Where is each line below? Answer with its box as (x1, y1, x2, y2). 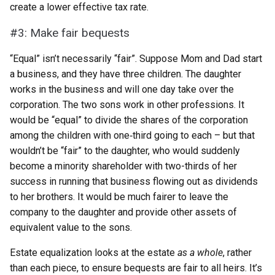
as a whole (177, 247, 223, 258)
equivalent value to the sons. (10, 222, 132, 233)
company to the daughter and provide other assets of (10, 206, 237, 218)
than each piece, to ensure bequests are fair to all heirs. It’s (10, 262, 262, 274)
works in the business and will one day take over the (10, 83, 234, 95)
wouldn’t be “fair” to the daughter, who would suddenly (10, 145, 240, 157)
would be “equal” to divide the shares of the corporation (10, 114, 248, 126)
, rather (223, 247, 252, 258)
